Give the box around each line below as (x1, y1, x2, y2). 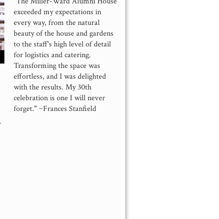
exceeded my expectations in (13, 6, 101, 17)
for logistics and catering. (13, 49, 91, 60)
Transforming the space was (13, 60, 100, 71)
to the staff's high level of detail (13, 39, 111, 49)
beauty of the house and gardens (13, 28, 113, 39)
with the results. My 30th (13, 82, 91, 92)
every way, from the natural (13, 17, 100, 28)
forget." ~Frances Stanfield (13, 103, 96, 114)
